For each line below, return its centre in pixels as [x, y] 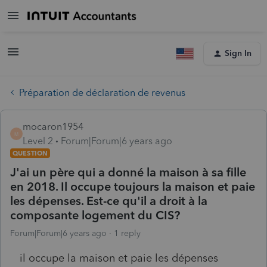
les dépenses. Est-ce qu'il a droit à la [109, 201]
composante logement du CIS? [95, 215]
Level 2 [38, 141]
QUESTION [30, 153]
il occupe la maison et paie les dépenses [119, 258]
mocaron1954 [53, 126]
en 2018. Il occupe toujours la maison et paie [133, 186]
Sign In [238, 53]
